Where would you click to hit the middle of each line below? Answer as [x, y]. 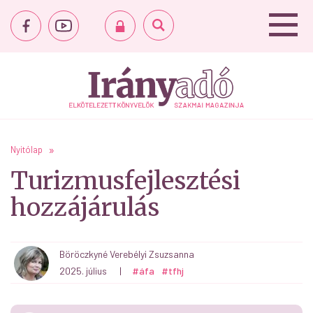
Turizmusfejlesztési [125, 181]
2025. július [83, 271]
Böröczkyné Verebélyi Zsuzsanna [127, 254]
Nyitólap [27, 150]
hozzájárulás [85, 208]
